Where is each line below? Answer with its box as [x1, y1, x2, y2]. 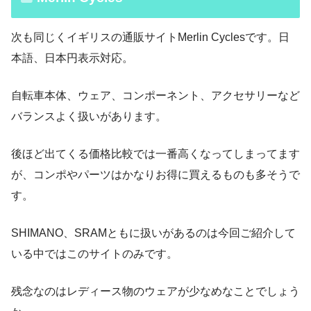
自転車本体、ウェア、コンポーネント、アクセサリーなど [11, 89, 300, 101]
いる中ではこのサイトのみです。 [11, 247, 178, 260]
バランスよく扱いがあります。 [11, 110, 167, 122]
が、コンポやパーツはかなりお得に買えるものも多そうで [11, 168, 300, 180]
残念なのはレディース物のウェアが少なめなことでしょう [11, 285, 300, 297]
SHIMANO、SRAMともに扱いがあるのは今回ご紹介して [11, 226, 296, 239]
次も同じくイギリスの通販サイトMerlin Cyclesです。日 [11, 31, 289, 43]
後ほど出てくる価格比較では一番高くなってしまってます [11, 147, 300, 160]
